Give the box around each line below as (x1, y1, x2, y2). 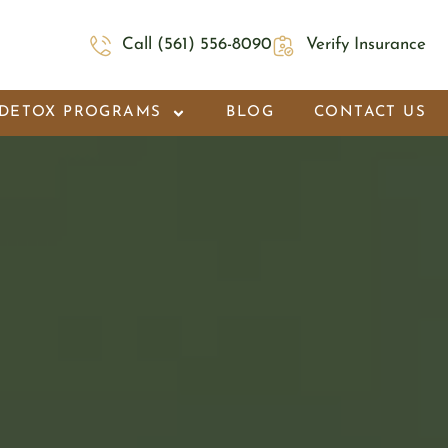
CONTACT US (314, 105, 426, 121)
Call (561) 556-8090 (122, 36, 273, 54)
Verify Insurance (306, 36, 426, 54)
